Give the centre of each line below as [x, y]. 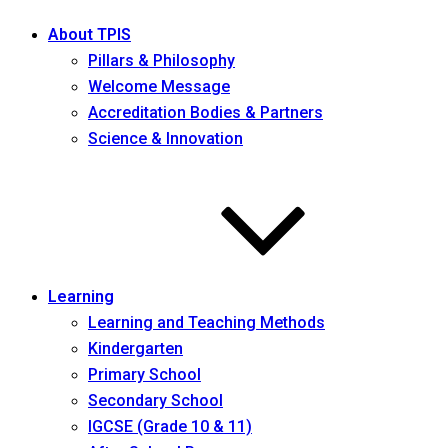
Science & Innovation [165, 138]
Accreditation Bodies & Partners [205, 112]
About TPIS [89, 34]
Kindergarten [135, 348]
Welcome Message [159, 86]
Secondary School [155, 400]
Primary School [144, 374]
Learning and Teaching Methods [206, 322]
